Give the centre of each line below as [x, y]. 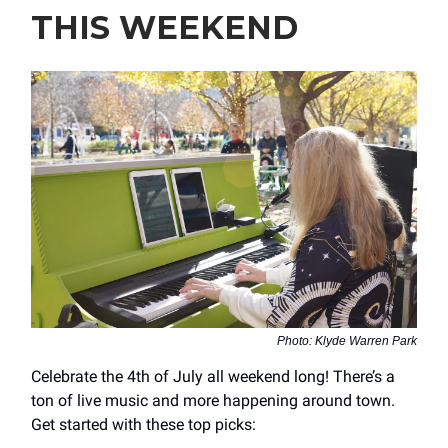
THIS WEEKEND [164, 27]
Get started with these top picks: [143, 425]
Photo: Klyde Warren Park [347, 341]
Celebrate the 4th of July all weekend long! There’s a [213, 377]
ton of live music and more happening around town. [213, 401]
